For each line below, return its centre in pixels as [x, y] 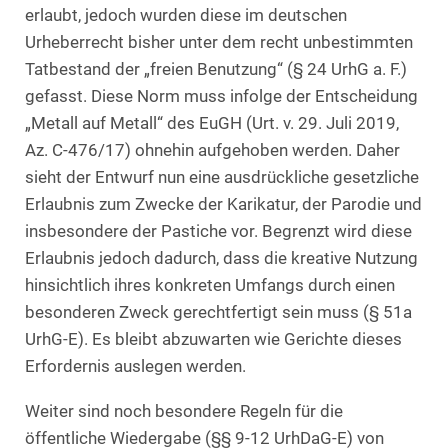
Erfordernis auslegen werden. [135, 367]
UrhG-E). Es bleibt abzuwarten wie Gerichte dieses [213, 340]
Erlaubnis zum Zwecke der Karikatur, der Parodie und [223, 205]
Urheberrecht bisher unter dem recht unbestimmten [219, 43]
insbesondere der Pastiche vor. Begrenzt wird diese [218, 232]
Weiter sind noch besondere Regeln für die [184, 411]
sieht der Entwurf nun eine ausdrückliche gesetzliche [222, 178]
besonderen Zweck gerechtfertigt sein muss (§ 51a [218, 313]
